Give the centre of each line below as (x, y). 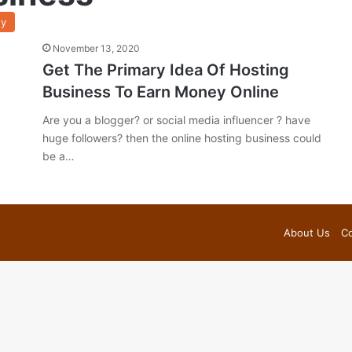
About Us (307, 233)
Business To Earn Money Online (161, 92)
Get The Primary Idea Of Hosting (166, 70)
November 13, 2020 (96, 48)
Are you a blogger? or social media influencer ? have (176, 120)
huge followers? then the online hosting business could (182, 138)
